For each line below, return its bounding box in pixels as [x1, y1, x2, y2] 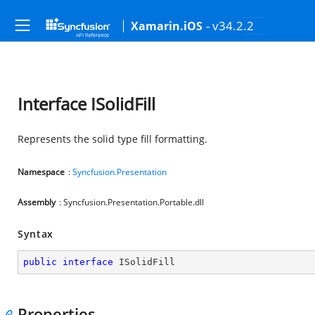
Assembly [18, 196, 56, 208]
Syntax [18, 227, 54, 240]
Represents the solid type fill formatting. [18, 132, 207, 146]
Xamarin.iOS [131, 18, 202, 34]
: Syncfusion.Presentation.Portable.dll [59, 196, 204, 208]
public [23, 257, 57, 267]
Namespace [18, 166, 65, 178]
